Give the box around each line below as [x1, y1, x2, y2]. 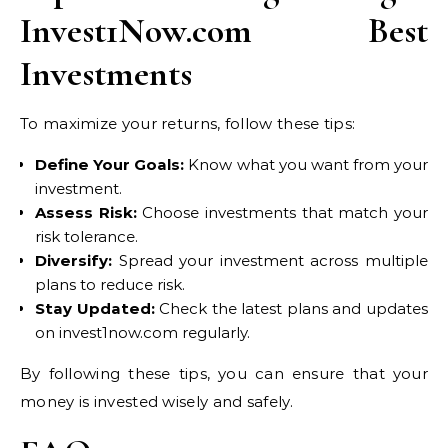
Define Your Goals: [35, 154, 185, 174]
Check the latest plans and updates [154, 298, 429, 318]
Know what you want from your [184, 154, 428, 174]
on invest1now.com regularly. [35, 322, 250, 342]
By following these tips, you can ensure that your [20, 363, 428, 383]
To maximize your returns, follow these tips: [20, 113, 356, 133]
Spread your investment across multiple [112, 250, 428, 270]
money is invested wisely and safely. [20, 391, 293, 411]
